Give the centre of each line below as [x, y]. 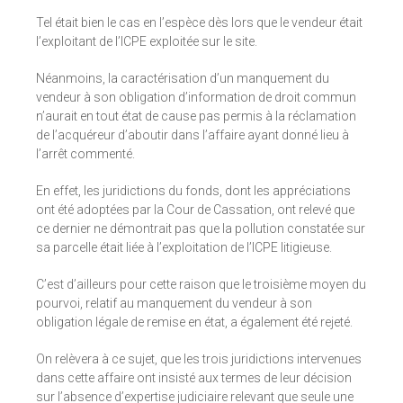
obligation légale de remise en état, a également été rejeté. [194, 322]
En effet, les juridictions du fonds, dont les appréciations [193, 191]
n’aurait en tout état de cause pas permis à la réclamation [196, 116]
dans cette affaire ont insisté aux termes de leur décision [194, 378]
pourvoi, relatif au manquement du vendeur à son [174, 304]
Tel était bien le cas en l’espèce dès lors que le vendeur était [199, 23]
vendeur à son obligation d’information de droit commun [196, 98]
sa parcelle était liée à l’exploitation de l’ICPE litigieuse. [184, 248]
